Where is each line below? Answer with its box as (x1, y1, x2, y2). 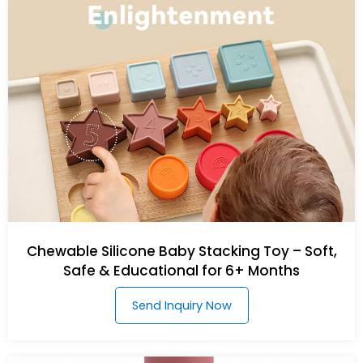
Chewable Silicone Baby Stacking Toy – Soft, (26, 241, 337, 261)
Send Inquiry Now (131, 297, 232, 314)
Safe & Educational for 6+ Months (63, 260, 300, 280)
